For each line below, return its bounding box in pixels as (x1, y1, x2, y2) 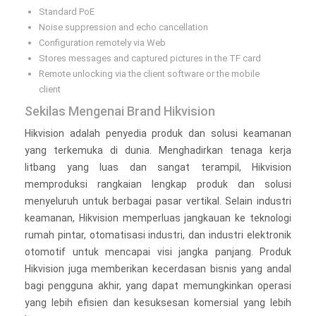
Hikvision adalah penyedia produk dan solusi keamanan (25, 128, 291, 139)
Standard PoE (39, 6, 95, 17)
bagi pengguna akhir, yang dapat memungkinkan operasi (25, 280, 291, 291)
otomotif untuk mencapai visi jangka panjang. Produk (25, 246, 291, 257)
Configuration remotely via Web (39, 37, 166, 48)
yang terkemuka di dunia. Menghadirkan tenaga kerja (25, 145, 291, 156)
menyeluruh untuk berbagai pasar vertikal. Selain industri (25, 195, 291, 207)
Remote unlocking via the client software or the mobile (39, 68, 260, 79)
